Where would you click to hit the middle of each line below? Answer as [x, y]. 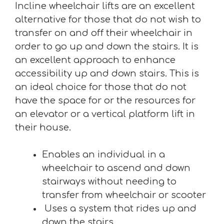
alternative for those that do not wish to [108, 20]
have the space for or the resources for [105, 101]
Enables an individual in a [103, 155]
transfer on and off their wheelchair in [104, 33]
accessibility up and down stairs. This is [107, 74]
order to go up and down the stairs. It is [107, 47]
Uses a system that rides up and [119, 209]
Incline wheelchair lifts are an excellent [105, 6]
